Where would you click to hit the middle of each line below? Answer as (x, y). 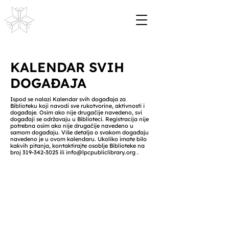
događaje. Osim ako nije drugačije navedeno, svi (76, 112)
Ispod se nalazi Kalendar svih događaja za (68, 99)
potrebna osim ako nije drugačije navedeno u (72, 126)
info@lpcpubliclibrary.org (101, 152)
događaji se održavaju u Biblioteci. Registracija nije (79, 119)
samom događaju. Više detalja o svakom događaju (79, 132)
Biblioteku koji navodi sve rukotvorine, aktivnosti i (77, 106)
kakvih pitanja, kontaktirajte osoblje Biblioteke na (77, 146)
